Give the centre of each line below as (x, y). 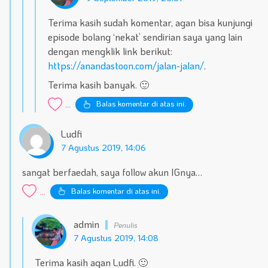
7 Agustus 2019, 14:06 (103, 147)
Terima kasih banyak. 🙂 (98, 85)
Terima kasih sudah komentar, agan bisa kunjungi (150, 23)
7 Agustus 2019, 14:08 (116, 238)
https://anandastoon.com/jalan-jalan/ (126, 66)
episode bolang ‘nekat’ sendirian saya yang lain (145, 37)
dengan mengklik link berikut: (110, 51)
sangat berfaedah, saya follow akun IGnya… (112, 172)
